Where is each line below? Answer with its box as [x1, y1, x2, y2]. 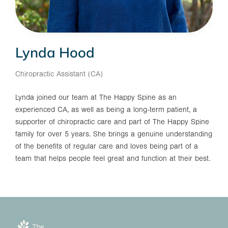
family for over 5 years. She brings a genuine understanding [15, 130, 212, 139]
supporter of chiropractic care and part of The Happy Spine [15, 118, 209, 127]
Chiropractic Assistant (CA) [15, 69, 103, 78]
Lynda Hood [15, 43, 95, 61]
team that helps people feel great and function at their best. [15, 154, 210, 163]
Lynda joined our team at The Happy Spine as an [15, 93, 177, 102]
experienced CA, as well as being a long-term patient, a [15, 105, 197, 115]
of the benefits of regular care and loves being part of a [15, 142, 198, 151]
